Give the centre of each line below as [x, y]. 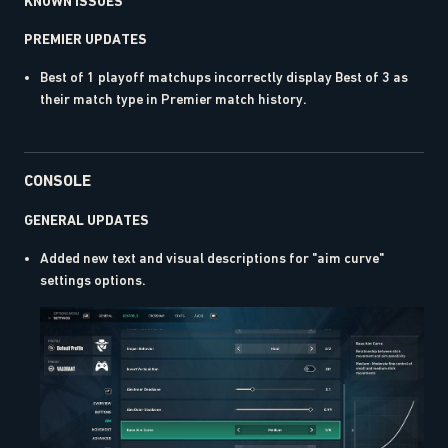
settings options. [93, 280]
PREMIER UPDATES [85, 39]
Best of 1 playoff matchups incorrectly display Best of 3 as [224, 77]
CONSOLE [57, 180]
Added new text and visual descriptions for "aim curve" [212, 258]
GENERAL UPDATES [86, 220]
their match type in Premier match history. [173, 99]
